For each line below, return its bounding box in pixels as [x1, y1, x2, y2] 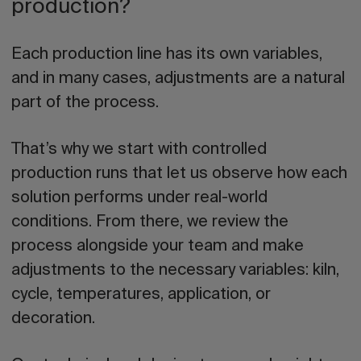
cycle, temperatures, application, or [11, 286, 271, 304]
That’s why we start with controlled [11, 141, 267, 159]
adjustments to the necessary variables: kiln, [11, 262, 339, 280]
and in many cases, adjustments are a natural [11, 70, 345, 88]
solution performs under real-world [11, 189, 268, 207]
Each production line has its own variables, [11, 46, 322, 64]
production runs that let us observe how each [11, 165, 347, 183]
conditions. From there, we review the [11, 214, 288, 231]
